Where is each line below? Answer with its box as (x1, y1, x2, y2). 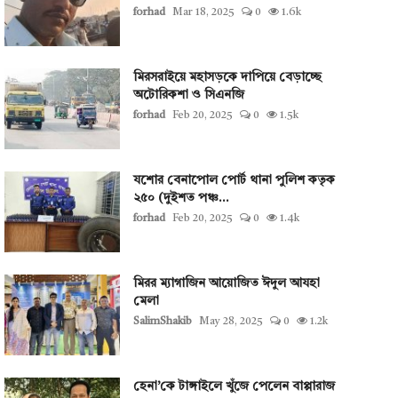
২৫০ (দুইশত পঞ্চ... (132, 192, 229, 204)
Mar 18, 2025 (171, 7, 235, 18)
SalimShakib (132, 316, 192, 327)
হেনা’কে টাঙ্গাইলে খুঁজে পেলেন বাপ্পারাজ (132, 380, 335, 393)
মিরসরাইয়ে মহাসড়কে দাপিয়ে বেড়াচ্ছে (132, 71, 322, 84)
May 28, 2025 (198, 316, 263, 327)
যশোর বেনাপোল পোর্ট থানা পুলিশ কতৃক (132, 174, 335, 187)
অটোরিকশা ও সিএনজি (132, 89, 244, 101)
